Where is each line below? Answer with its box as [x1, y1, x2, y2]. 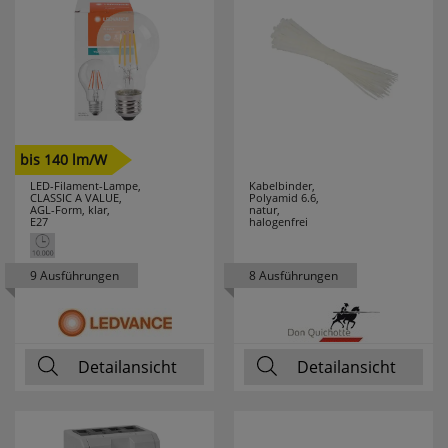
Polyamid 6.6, [249, 190, 319, 205]
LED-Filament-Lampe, [30, 178, 141, 193]
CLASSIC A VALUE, [30, 190, 122, 205]
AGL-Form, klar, [30, 202, 110, 217]
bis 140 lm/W [20, 150, 107, 169]
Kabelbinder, [249, 178, 315, 193]
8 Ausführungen [249, 267, 338, 284]
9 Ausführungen [30, 267, 119, 284]
